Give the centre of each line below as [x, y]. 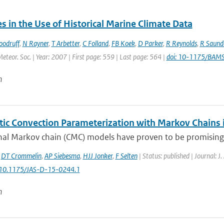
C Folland [95, 43]
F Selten [126, 156]
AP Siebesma [62, 156]
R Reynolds [181, 43]
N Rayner [35, 43]
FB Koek [123, 43]
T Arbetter [65, 43]
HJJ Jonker [97, 156]
